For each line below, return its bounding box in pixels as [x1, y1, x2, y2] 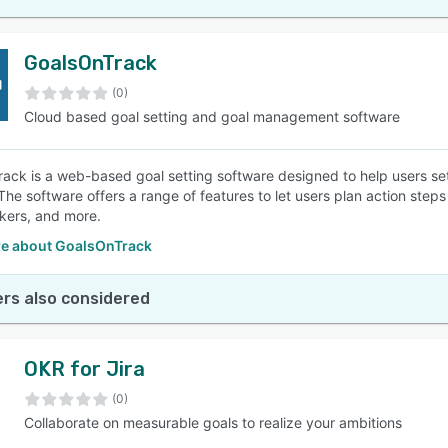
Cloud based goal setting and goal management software [24, 108, 400, 125]
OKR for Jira [24, 357, 145, 381]
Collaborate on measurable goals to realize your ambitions [24, 414, 402, 431]
